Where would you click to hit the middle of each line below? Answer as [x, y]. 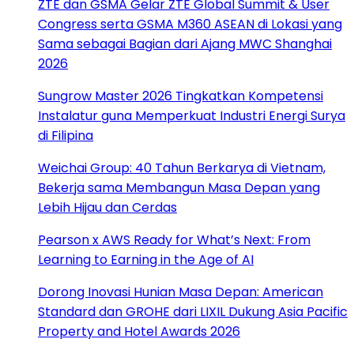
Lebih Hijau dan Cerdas [107, 207]
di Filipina [66, 135]
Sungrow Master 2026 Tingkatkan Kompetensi [181, 96]
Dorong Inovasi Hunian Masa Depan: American [181, 292]
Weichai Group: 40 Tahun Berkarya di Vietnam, [182, 168]
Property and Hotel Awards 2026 [139, 331]
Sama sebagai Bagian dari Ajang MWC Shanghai [185, 43]
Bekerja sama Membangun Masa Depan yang [179, 187]
